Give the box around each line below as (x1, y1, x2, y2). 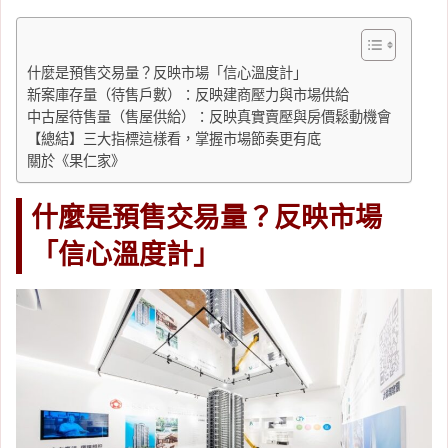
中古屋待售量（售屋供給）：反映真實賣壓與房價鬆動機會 (27, 108, 391, 126)
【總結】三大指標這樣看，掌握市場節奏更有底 (27, 130, 321, 148)
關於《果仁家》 (27, 152, 125, 170)
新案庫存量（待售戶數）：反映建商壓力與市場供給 (27, 86, 349, 104)
